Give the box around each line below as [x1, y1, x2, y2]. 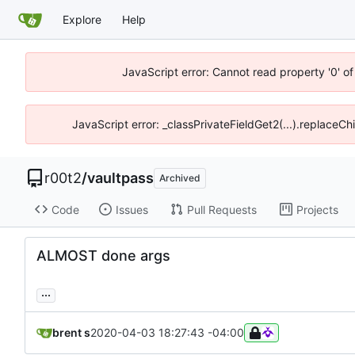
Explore [63, 12, 101, 26]
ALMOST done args [36, 247, 170, 265]
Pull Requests [186, 202, 257, 216]
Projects [296, 202, 338, 216]
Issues [115, 202, 148, 216]
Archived [159, 172, 200, 184]
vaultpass [87, 170, 154, 186]
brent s [52, 326, 90, 340]
